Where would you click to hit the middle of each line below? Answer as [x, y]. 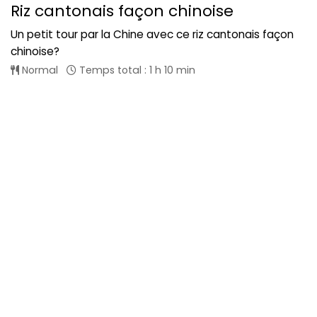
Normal [39, 70]
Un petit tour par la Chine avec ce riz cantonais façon [152, 34]
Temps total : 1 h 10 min [136, 70]
